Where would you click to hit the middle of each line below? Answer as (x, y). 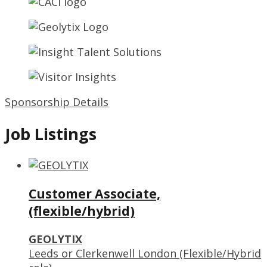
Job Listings (51, 133)
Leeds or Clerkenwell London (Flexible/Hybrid (145, 254)
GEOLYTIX (55, 239)
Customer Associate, (94, 194)
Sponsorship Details (57, 102)
